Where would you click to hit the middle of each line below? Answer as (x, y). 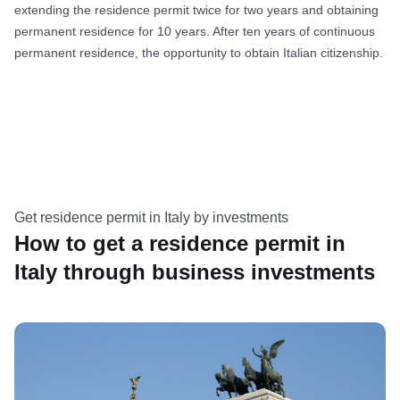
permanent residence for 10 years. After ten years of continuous (195, 31)
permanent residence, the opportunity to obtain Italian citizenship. (199, 52)
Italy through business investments (195, 271)
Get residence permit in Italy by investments (151, 217)
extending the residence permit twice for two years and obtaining (196, 9)
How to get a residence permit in (180, 243)
